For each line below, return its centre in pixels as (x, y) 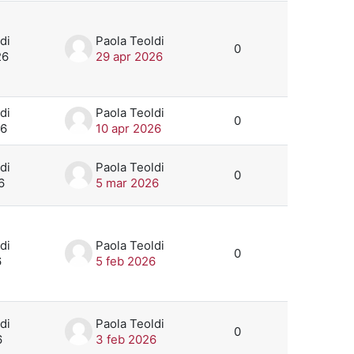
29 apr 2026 (129, 56)
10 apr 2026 (128, 128)
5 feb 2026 (126, 261)
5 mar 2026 (127, 183)
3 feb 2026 (126, 339)
